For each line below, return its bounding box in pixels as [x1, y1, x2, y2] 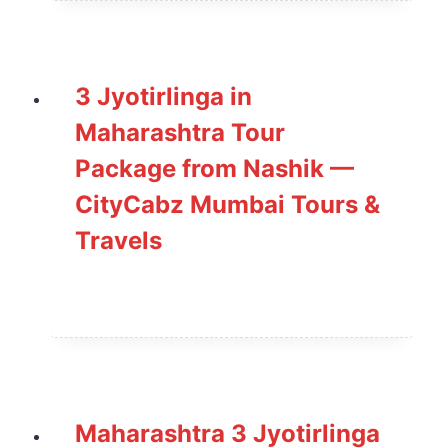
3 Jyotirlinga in [75, 81, 252, 111]
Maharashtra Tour [75, 117, 285, 147]
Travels [75, 225, 162, 255]
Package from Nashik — [75, 153, 354, 183]
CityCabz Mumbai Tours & [75, 189, 380, 219]
